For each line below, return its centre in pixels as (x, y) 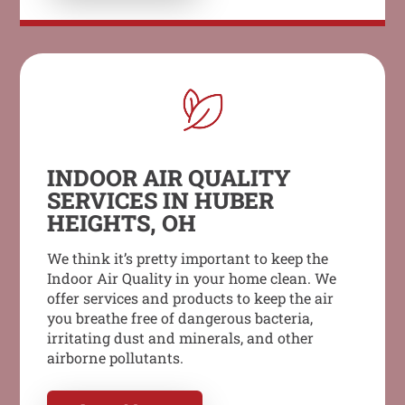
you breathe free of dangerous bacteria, (180, 317)
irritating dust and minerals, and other (181, 337)
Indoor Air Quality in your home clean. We (192, 278)
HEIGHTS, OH (122, 222)
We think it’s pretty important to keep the (188, 258)
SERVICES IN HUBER (161, 200)
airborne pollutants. (116, 357)
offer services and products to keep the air (191, 297)
